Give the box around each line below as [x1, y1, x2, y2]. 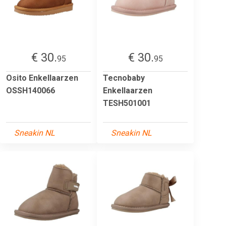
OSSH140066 [6, 85, 55, 95]
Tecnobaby [103, 73, 145, 83]
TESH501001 [103, 98, 151, 108]
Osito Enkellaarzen [6, 73, 78, 83]
